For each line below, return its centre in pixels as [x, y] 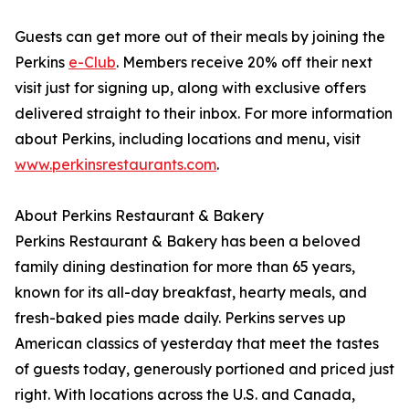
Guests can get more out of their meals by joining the [200, 37]
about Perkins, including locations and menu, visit [188, 139]
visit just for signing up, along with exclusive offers [190, 88]
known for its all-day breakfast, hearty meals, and [191, 293]
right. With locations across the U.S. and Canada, [185, 395]
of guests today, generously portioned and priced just [204, 369]
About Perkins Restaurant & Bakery [139, 216]
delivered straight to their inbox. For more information [204, 114]
